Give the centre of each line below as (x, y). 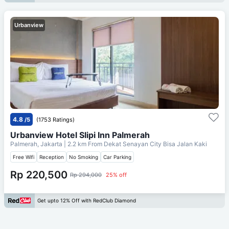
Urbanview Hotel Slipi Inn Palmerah (80, 135)
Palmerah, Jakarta (37, 144)
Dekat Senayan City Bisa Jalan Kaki (155, 144)
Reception (52, 157)
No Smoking (84, 157)
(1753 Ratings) (55, 119)
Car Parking (117, 157)
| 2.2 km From (83, 144)
